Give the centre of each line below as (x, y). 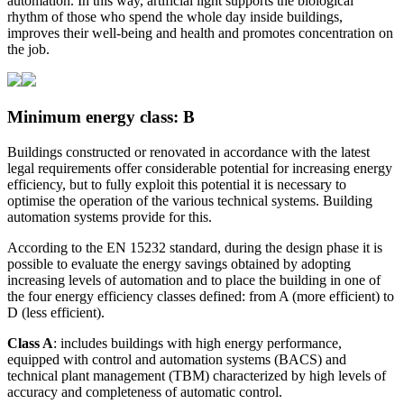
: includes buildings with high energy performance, (197, 343)
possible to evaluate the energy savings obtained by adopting (179, 263)
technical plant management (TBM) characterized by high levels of (197, 375)
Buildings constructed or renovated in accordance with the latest (188, 151)
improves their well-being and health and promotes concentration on (200, 33)
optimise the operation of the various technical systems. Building (190, 200)
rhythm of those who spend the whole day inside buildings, (175, 17)
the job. (28, 50)
